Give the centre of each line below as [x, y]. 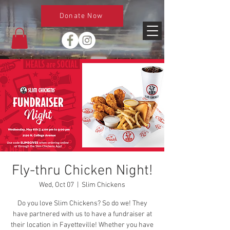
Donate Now [81, 16]
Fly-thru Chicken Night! [82, 171]
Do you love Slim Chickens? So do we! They [82, 203]
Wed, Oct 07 [56, 185]
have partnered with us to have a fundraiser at [82, 214]
